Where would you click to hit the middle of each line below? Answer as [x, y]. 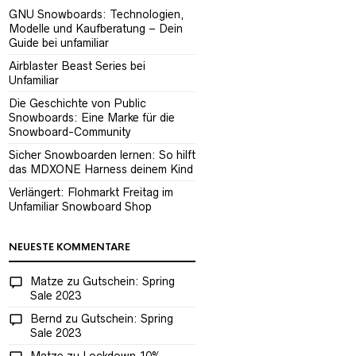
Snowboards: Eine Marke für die [92, 118]
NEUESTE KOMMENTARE [70, 247]
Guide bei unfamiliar [59, 43]
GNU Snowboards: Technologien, [96, 14]
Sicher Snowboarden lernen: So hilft [102, 155]
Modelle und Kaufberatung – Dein [96, 29]
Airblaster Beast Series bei [77, 66]
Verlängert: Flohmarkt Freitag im [91, 192]
